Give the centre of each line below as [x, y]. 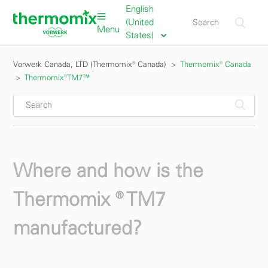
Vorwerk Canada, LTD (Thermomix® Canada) [90, 64]
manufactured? [78, 228]
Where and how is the [109, 170]
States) [141, 35]
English [139, 9]
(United [139, 22]
